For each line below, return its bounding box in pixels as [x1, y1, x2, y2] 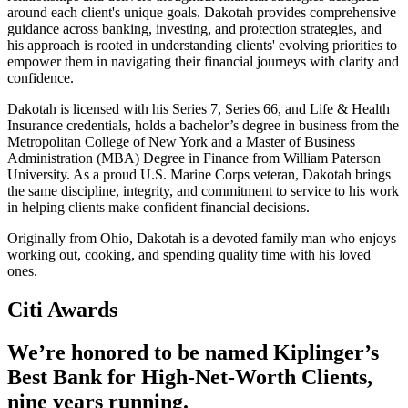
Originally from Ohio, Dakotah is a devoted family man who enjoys [7, 230, 396, 247]
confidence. [7, 70, 74, 87]
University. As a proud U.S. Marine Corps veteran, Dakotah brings [7, 167, 391, 183]
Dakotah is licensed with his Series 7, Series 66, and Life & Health [7, 101, 390, 117]
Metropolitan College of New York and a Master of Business [7, 134, 355, 150]
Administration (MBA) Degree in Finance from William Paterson [7, 150, 381, 167]
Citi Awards [7, 298, 117, 322]
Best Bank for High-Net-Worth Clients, [7, 365, 372, 390]
